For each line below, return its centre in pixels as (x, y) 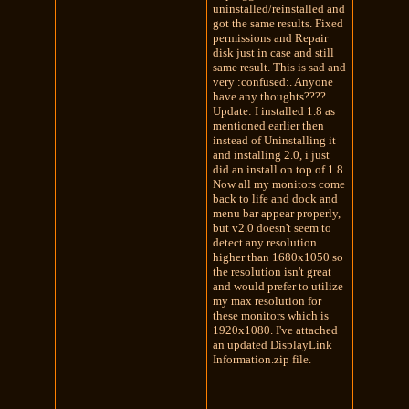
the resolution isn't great (273, 271)
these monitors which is (271, 315)
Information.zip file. (262, 359)
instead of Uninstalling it (275, 140)
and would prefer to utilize (278, 286)
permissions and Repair (271, 37)
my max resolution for (267, 300)
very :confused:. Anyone (273, 81)
